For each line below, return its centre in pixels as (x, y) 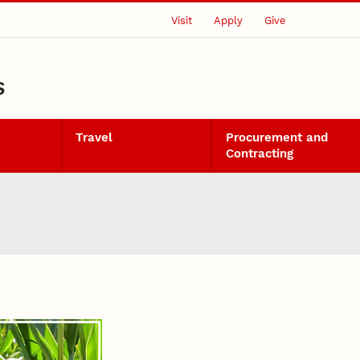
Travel (94, 138)
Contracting (259, 154)
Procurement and (276, 138)
